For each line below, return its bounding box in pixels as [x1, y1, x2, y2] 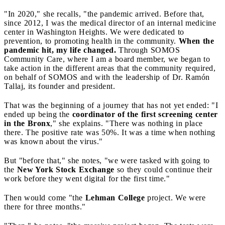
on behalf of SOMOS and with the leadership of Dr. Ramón [4, 72, 210, 81]
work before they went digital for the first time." [4, 174, 172, 183]
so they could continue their [114, 165, 212, 174]
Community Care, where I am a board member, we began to [4, 54, 210, 63]
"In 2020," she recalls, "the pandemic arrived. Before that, [4, 9, 204, 18]
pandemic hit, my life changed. [4, 45, 116, 54]
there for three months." [4, 202, 86, 211]
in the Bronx [4, 119, 50, 128]
